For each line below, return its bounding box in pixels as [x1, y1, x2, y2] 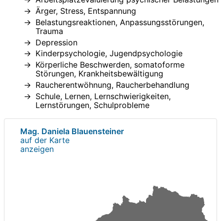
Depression [36, 37, 77, 47]
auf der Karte [20, 135, 70, 146]
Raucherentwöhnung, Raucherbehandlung [36, 80, 189, 90]
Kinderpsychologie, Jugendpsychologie [36, 48, 183, 59]
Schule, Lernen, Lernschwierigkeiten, [36, 91, 171, 102]
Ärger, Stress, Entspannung [36, 5, 136, 16]
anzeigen [20, 144, 54, 154]
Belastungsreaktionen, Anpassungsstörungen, [36, 17, 204, 27]
